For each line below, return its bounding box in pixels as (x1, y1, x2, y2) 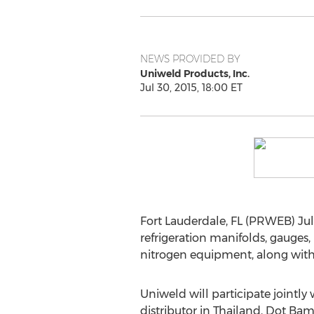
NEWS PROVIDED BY (139, 53, 240, 65)
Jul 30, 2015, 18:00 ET (139, 81, 243, 94)
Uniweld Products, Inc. (139, 67, 250, 80)
